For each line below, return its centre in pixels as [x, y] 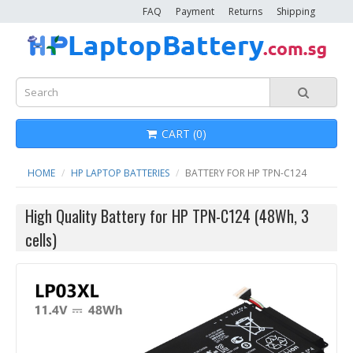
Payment [195, 11]
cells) [41, 240]
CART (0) [184, 133]
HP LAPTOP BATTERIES [120, 173]
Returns [245, 11]
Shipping [296, 11]
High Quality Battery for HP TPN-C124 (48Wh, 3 [167, 216]
